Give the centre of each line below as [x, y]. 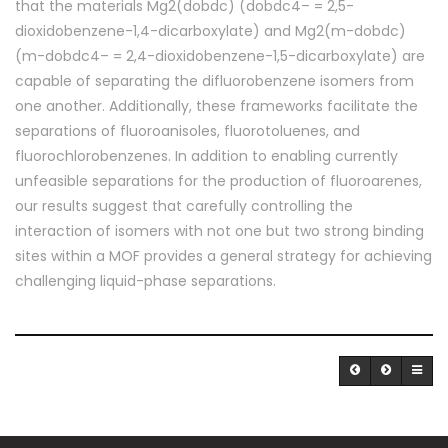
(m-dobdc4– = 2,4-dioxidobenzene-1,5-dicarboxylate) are [220, 55]
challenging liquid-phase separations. [145, 280]
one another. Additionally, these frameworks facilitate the [216, 105]
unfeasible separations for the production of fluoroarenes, [218, 180]
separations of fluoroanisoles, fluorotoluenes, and [187, 130]
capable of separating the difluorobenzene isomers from [214, 80]
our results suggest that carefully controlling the [184, 205]
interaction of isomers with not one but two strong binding [219, 230]
